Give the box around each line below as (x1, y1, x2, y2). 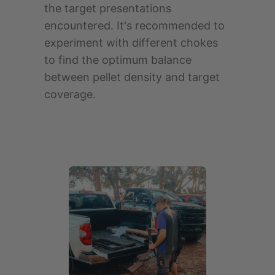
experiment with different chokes (44, 36, 218, 49)
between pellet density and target (44, 70, 220, 83)
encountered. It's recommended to (44, 18, 225, 32)
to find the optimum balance (44, 53, 192, 66)
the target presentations (44, 1, 171, 15)
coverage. (44, 87, 96, 101)
